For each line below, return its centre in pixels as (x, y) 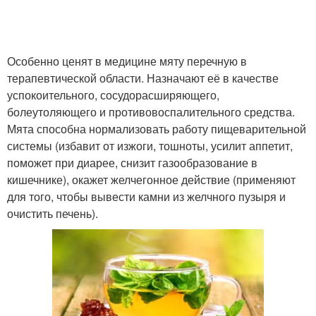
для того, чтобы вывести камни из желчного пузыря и (146, 196)
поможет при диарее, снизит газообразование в (132, 163)
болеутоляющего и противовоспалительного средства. (151, 112)
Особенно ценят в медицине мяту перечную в (127, 61)
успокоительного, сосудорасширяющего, (113, 95)
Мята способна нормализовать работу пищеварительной (157, 129)
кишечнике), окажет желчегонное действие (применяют (151, 180)
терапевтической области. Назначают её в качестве (143, 78)
